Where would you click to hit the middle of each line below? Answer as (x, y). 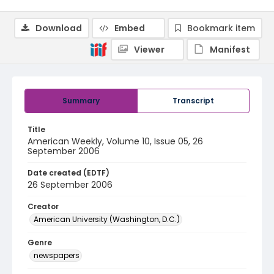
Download (59, 28)
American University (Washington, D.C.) (107, 219)
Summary (81, 101)
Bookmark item (221, 28)
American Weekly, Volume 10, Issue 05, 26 (115, 141)
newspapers (57, 255)
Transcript (193, 101)
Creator (43, 206)
